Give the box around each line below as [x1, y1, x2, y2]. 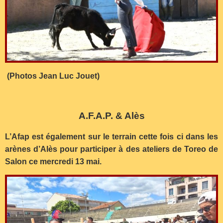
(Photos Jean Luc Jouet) [5, 72, 100, 81]
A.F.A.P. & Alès [78, 111, 145, 121]
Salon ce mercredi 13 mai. [5, 157, 102, 166]
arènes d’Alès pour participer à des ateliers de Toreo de [5, 144, 218, 153]
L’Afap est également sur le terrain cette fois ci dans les [5, 132, 218, 141]
